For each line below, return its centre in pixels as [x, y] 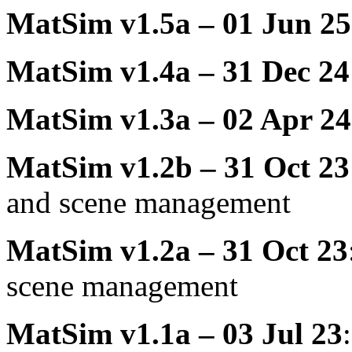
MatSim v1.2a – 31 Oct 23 [177, 251]
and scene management [148, 203]
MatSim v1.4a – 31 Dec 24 [178, 71]
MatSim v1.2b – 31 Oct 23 [178, 167]
